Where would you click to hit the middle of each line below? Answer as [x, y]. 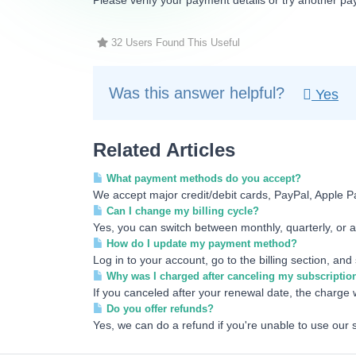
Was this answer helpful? [199, 93]
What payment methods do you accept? [202, 178]
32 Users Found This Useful [174, 43]
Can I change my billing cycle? [181, 211]
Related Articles [164, 150]
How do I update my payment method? [200, 244]
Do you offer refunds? [159, 309]
